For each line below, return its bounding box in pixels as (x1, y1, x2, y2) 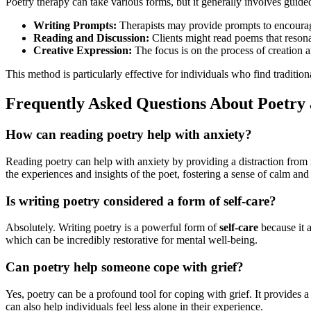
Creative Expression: (33, 44, 132, 57)
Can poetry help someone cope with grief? (6, 259, 244, 274)
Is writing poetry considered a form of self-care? (6, 193, 276, 208)
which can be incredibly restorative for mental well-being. (6, 234, 258, 246)
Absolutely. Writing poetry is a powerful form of (6, 221, 219, 234)
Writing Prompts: (33, 19, 117, 32)
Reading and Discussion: (33, 32, 149, 44)
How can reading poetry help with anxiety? (6, 127, 252, 142)
